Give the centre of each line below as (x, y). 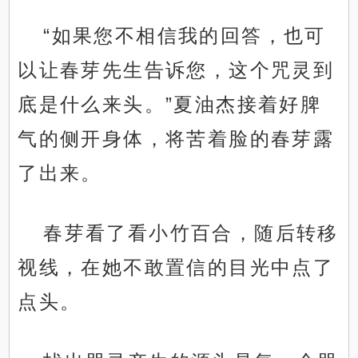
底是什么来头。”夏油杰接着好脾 (170, 105)
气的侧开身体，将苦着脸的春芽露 (176, 139)
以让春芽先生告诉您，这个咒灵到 (176, 70)
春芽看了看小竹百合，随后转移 (191, 233)
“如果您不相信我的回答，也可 (185, 36)
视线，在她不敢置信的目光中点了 (176, 268)
